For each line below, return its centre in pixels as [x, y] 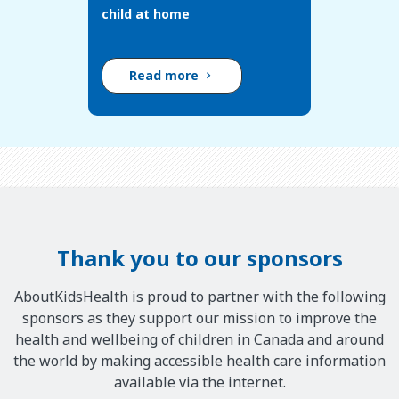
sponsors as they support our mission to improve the [199, 318]
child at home [146, 13]
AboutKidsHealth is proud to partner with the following [199, 297]
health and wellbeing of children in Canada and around [199, 340]
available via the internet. [199, 383]
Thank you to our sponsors [199, 258]
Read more [166, 75]
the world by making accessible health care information [199, 361]
